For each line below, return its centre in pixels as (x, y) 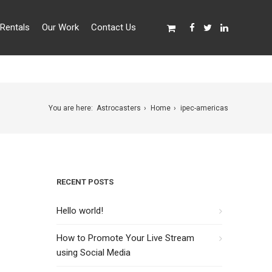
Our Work (60, 27)
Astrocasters (118, 108)
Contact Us (113, 27)
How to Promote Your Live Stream (126, 238)
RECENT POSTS (85, 182)
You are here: (70, 108)
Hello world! (80, 211)
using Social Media (94, 253)
